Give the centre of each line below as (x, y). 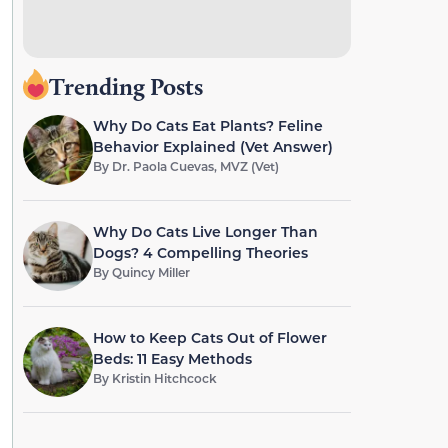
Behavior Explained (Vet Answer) (212, 146)
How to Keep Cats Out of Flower (209, 337)
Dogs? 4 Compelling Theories (200, 252)
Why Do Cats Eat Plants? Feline (207, 125)
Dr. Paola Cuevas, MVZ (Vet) (195, 166)
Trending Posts (125, 86)
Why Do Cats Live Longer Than (205, 231)
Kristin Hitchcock (164, 378)
